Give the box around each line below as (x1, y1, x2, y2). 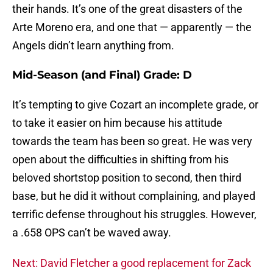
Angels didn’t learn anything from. (12, 39, 174, 52)
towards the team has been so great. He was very (12, 135, 252, 148)
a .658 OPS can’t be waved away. (12, 226, 171, 239)
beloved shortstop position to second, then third (12, 171, 241, 185)
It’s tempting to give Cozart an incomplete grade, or (12, 98, 258, 112)
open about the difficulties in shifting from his (12, 153, 229, 166)
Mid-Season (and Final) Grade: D (12, 68, 192, 82)
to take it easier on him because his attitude (12, 116, 222, 130)
